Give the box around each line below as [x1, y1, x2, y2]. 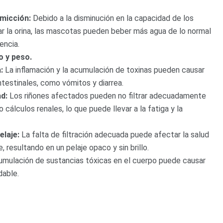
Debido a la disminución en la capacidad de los [31, 13, 194, 23]
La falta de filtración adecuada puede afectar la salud [19, 129, 209, 139]
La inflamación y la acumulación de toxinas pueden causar [3, 65, 205, 75]
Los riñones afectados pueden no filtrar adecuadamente [7, 91, 206, 101]
